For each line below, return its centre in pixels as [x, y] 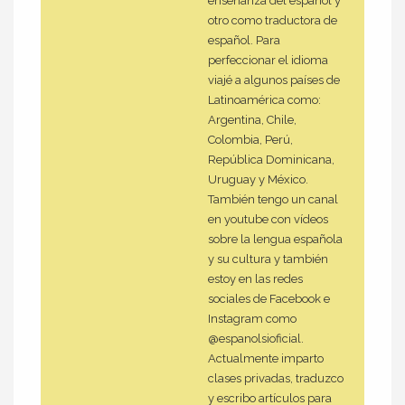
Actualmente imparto [266, 359]
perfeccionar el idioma [268, 61]
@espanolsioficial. [256, 339]
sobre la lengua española [275, 240]
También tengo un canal [273, 200]
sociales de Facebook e [269, 299]
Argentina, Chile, [252, 120]
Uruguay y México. [258, 180]
